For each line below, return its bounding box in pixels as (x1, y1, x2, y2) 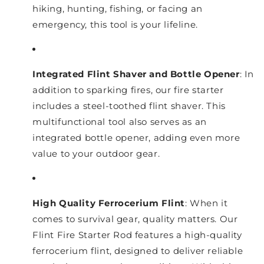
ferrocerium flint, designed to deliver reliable (32, 245, 243, 257)
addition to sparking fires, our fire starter (32, 84, 224, 96)
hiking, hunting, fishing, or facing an (32, 3, 203, 15)
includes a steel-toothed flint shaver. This (32, 100, 226, 112)
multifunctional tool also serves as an (32, 116, 207, 128)
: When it (185, 197, 228, 209)
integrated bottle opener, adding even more (32, 132, 240, 144)
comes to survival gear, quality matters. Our (32, 213, 238, 225)
